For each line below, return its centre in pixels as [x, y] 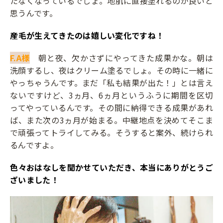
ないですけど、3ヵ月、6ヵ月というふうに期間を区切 [111, 95]
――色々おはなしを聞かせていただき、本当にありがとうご [111, 167]
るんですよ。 [34, 145]
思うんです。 [34, 13]
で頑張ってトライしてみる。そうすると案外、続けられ [111, 132]
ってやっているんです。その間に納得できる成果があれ [111, 108]
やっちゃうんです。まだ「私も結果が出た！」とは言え [111, 83]
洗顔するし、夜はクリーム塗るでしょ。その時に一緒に [112, 70]
